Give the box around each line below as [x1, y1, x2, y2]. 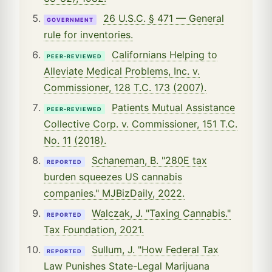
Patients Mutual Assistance [112, 101, 235, 114]
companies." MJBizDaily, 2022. [44, 186, 185, 199]
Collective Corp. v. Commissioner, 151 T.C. [44, 117, 237, 130]
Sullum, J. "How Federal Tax [92, 243, 219, 256]
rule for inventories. [44, 28, 133, 41]
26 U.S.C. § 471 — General [103, 12, 224, 24]
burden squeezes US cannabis [44, 170, 182, 183]
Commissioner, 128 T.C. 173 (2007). [44, 81, 206, 93]
